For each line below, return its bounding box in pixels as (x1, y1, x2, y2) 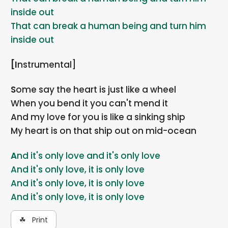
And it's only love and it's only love (17, 149, 161, 162)
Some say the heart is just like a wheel (16, 83, 177, 96)
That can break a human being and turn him (11, 19, 207, 32)
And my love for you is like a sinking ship (11, 110, 186, 123)
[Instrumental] (17, 58, 76, 71)
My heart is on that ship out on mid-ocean (11, 124, 197, 137)
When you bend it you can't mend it (11, 97, 168, 109)
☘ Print (19, 214, 48, 225)
